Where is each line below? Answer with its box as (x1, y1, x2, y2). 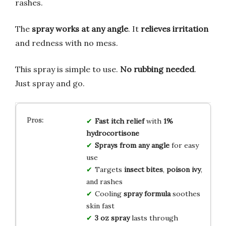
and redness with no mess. (15, 38, 118, 48)
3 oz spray (94, 213, 130, 223)
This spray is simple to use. (15, 64, 120, 75)
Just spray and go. (15, 78, 85, 89)
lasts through (129, 213, 178, 223)
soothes (170, 189, 200, 199)
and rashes (86, 177, 123, 187)
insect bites (124, 165, 163, 175)
